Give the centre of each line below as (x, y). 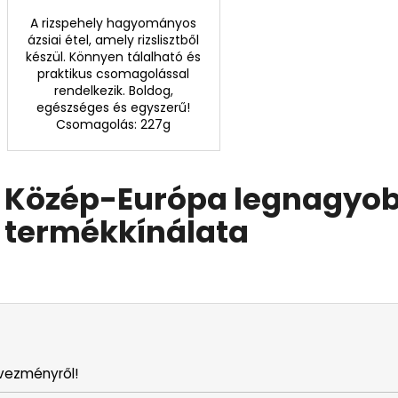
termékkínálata (127, 231)
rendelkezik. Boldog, (113, 90)
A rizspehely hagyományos (114, 23)
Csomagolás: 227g (114, 124)
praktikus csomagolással (114, 73)
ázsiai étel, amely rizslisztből (114, 40)
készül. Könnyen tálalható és (114, 56)
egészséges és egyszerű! (114, 107)
